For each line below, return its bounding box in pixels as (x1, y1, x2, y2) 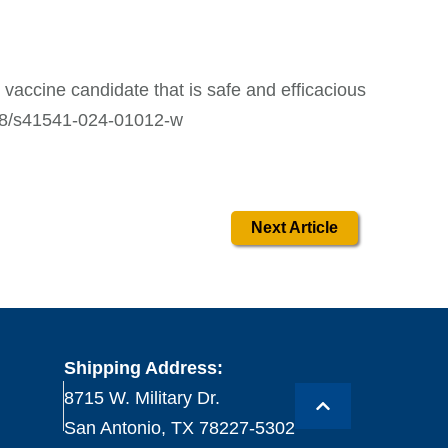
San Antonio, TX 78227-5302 (63, 418, 295, 439)
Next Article (251, 219, 338, 237)
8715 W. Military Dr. (63, 388, 220, 409)
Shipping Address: (63, 358, 223, 379)
